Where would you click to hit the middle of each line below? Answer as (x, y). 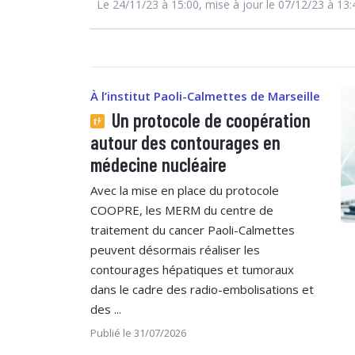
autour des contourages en (185, 142)
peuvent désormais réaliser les (175, 249)
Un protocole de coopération (209, 120)
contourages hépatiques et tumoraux (192, 269)
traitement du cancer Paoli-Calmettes (193, 229)
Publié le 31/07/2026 (138, 332)
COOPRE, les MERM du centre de (182, 210)
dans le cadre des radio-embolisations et (202, 289)
